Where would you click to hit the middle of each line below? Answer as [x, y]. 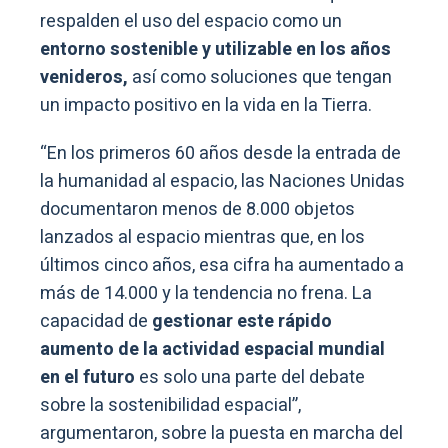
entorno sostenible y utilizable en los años [215, 50]
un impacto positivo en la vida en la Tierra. [206, 106]
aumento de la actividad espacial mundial [212, 350]
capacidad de [94, 322]
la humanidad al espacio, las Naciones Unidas [222, 182]
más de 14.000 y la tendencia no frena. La [206, 294]
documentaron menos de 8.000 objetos [197, 210]
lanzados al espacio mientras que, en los [202, 238]
